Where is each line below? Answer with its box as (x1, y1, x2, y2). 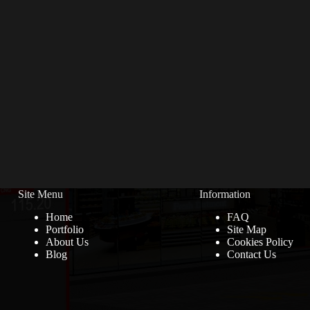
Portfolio (45, 223, 84, 235)
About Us (45, 235, 89, 248)
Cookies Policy (226, 235, 293, 248)
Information (199, 188, 250, 201)
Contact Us (226, 248, 276, 260)
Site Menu (17, 188, 63, 201)
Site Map (226, 223, 266, 235)
